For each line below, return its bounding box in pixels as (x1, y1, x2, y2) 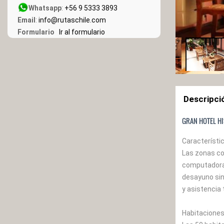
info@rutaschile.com (38, 16, 106, 24)
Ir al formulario (56, 28, 105, 36)
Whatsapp (28, 4, 61, 12)
